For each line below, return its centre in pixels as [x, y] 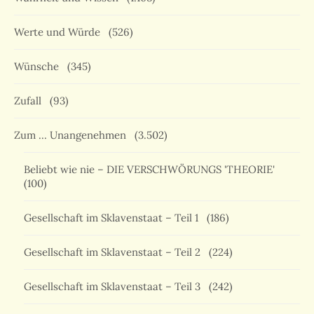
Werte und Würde [60, 32]
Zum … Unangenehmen [73, 135]
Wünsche [39, 67]
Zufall [30, 101]
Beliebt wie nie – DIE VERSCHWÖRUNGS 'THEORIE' [152, 170]
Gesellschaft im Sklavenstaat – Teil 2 [115, 252]
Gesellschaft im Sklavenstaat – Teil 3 [115, 287]
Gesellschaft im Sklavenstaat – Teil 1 [114, 218]
